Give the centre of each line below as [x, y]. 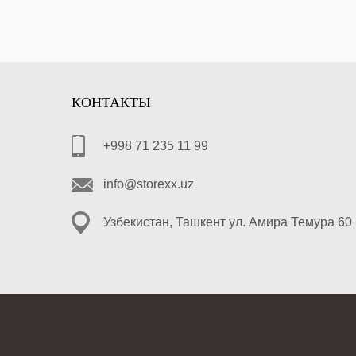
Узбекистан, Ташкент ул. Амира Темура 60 [228, 222]
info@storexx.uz [149, 184]
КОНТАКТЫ [111, 103]
